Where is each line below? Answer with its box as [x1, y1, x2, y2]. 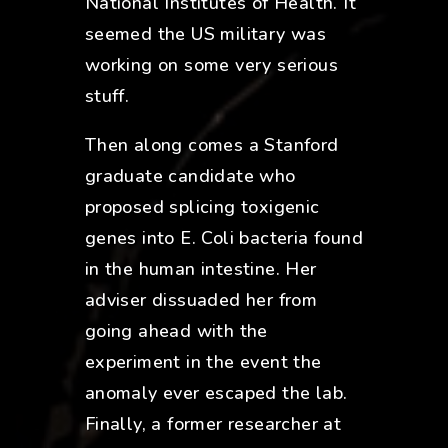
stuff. [84, 84, 130, 109]
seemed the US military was [84, 22, 327, 47]
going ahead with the [84, 319, 268, 344]
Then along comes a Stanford [84, 133, 339, 158]
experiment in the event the [84, 350, 322, 375]
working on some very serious [84, 53, 338, 78]
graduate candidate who [84, 164, 296, 189]
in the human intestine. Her [84, 257, 317, 282]
